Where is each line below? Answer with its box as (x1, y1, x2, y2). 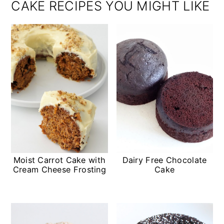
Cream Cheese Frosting (12, 164, 106, 174)
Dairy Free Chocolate (122, 154, 207, 165)
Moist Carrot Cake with (13, 154, 106, 165)
